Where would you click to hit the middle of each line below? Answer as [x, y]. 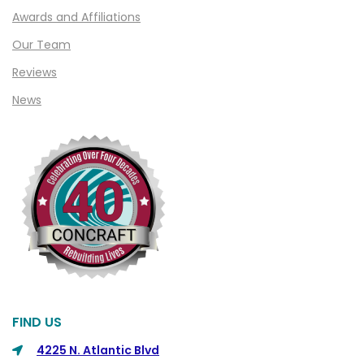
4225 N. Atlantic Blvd [98, 351]
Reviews [35, 73]
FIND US [37, 323]
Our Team [41, 45]
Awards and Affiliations [76, 17]
